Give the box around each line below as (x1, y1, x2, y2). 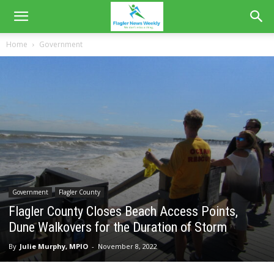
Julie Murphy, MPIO (20, 242, 88, 251)
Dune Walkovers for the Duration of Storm (9, 220, 227, 235)
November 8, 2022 (98, 242, 157, 251)
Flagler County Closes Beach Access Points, (9, 204, 238, 219)
